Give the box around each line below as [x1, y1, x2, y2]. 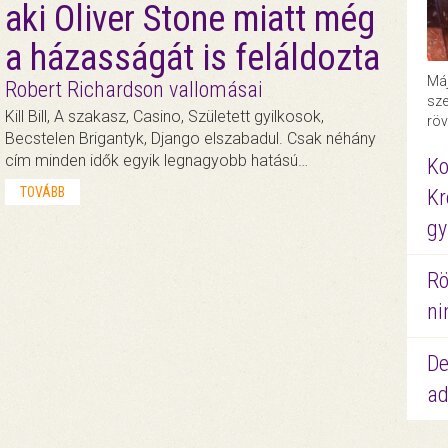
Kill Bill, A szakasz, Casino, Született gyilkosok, [4, 106, 324, 126]
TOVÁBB [19, 183, 65, 200]
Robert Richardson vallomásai [4, 76, 263, 102]
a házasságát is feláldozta [4, 36, 380, 79]
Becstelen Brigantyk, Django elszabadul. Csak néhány [4, 128, 376, 148]
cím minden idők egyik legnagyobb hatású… [4, 150, 308, 170]
